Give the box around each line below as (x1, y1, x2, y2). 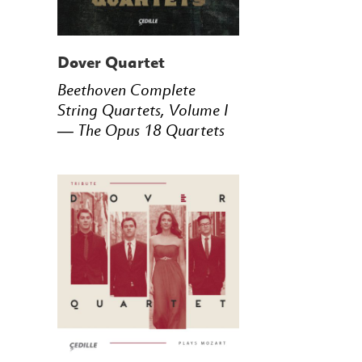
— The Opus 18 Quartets (57, 120, 225, 141)
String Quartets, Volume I (57, 100, 228, 120)
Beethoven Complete (57, 80, 196, 100)
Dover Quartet (57, 52, 165, 73)
